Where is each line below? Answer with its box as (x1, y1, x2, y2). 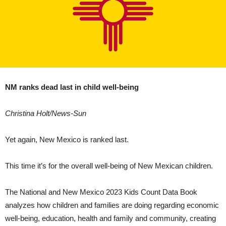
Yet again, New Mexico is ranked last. (5, 135, 129, 144)
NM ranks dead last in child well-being (5, 82, 139, 91)
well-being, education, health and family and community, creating (5, 213, 216, 222)
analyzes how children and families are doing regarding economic (5, 200, 219, 209)
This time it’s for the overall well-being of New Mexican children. (5, 161, 213, 170)
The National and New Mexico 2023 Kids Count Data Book (5, 187, 197, 196)
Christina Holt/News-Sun (5, 108, 86, 118)
